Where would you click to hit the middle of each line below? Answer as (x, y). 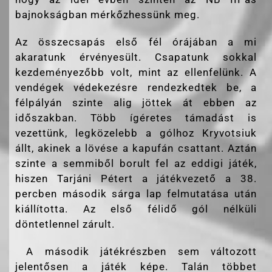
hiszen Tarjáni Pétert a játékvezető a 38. (136, 178)
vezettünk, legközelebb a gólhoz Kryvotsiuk (136, 133)
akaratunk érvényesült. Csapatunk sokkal (136, 57)
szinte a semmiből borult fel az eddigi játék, (136, 163)
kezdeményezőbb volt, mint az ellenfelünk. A (136, 72)
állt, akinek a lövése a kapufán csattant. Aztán (136, 148)
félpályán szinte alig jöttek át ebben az (136, 102)
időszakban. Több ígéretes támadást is (136, 117)
